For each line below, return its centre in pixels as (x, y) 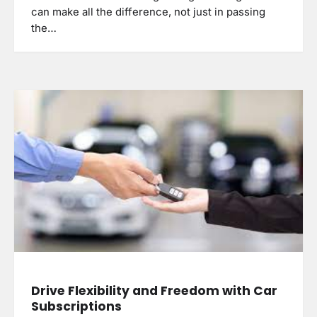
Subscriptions (76, 306)
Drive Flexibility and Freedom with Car (154, 290)
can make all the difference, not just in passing (148, 12)
